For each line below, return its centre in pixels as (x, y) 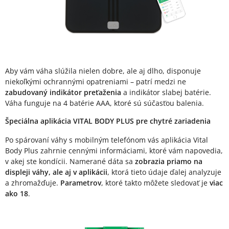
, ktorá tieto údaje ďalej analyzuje (164, 172)
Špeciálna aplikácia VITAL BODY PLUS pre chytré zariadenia (108, 121)
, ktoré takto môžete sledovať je (154, 183)
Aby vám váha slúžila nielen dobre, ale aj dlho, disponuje (103, 71)
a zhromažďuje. (33, 183)
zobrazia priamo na (169, 162)
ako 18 (17, 194)
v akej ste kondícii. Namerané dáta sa (70, 162)
